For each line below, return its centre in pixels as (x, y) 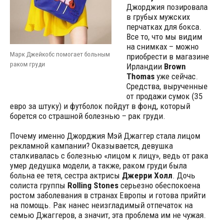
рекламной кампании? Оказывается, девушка (91, 146)
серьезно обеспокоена (159, 185)
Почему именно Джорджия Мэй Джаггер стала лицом (105, 136)
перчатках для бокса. (164, 27)
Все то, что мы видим (164, 37)
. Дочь (184, 175)
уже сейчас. (176, 76)
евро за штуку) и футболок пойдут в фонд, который (100, 106)
